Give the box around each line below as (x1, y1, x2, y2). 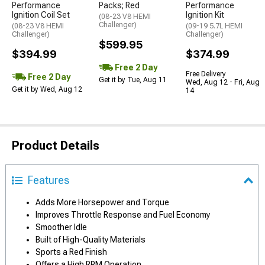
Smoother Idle (35, 222, 87, 232)
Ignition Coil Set (12, 10, 70, 20)
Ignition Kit (186, 10, 224, 20)
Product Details (12, 138, 99, 153)
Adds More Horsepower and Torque (35, 198, 169, 207)
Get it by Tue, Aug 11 (99, 76, 167, 84)
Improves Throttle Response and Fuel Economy (35, 210, 210, 219)
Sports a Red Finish (35, 247, 107, 257)
